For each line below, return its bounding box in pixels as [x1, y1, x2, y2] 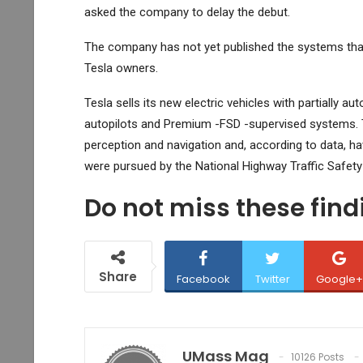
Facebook [176, 271, 230, 287]
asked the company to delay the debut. [83, 4, 290, 19]
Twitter [255, 271, 290, 287]
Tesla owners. [83, 60, 158, 75]
